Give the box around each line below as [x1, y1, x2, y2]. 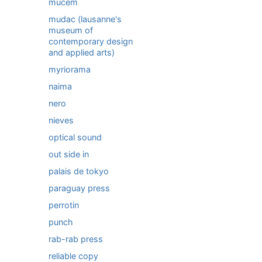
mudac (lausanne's [49, 14, 122, 24]
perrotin [49, 200, 79, 210]
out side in [49, 149, 89, 159]
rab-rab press [49, 234, 103, 244]
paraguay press [49, 183, 110, 193]
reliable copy [49, 251, 98, 261]
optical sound [49, 132, 102, 142]
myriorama [49, 64, 91, 74]
